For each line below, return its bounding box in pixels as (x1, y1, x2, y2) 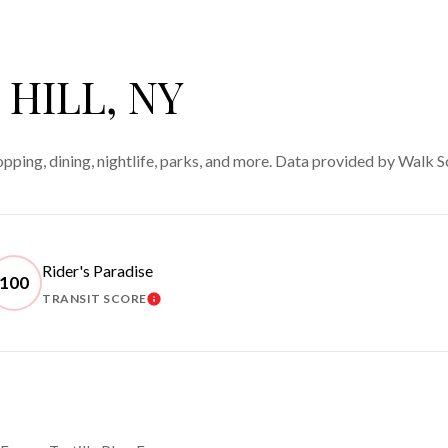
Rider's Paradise (42, 260, 153, 280)
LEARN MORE (146, 293, 249, 315)
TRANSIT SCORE (42, 290, 147, 306)
